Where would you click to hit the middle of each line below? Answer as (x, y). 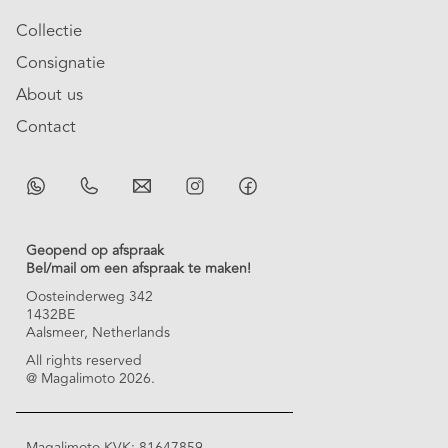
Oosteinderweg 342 (89, 297)
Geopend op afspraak (95, 251)
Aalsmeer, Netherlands (98, 333)
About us (49, 95)
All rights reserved (84, 361)
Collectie (49, 31)
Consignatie (60, 63)
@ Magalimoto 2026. (90, 379)
